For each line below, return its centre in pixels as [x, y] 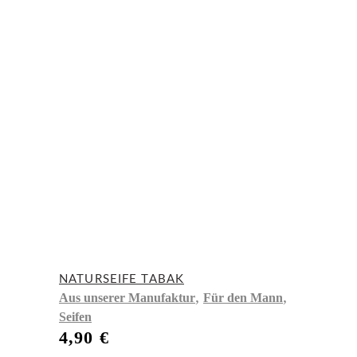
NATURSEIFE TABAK [122, 280]
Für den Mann [243, 298]
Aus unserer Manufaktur [127, 298]
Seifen [75, 317]
